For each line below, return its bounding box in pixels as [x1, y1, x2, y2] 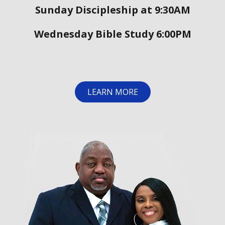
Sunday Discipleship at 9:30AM [35, 3, 190, 17]
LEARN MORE [87, 86, 138, 97]
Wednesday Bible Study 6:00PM [34, 27, 191, 41]
